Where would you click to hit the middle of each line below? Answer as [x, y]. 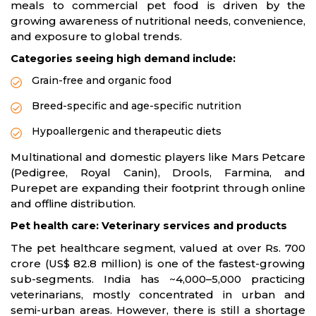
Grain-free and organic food [102, 80]
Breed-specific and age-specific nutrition [136, 105]
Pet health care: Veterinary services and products [149, 225]
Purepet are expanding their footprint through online [158, 188]
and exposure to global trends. [96, 36]
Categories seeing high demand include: [123, 58]
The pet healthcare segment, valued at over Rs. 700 [158, 248]
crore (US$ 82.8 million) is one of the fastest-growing [158, 263]
